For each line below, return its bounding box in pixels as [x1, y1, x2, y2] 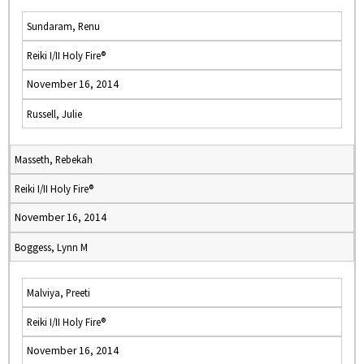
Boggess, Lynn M [15, 240, 88, 253]
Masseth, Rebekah [15, 153, 93, 166]
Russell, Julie [27, 107, 82, 120]
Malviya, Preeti [27, 286, 90, 299]
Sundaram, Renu [27, 19, 100, 32]
